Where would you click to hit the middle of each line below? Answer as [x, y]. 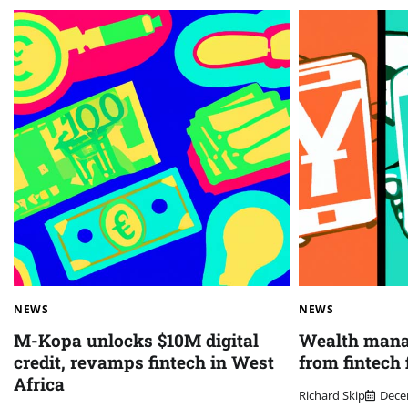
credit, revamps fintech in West [144, 362]
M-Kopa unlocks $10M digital [136, 340]
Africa [39, 383]
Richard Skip [332, 396]
